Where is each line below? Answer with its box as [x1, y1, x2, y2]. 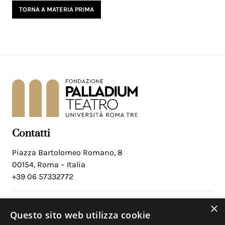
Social [12, 201, 41, 214]
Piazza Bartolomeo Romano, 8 [12, 148, 123, 157]
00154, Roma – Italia [12, 160, 85, 169]
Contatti [12, 127, 50, 140]
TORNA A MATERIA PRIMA [19, 6, 94, 13]
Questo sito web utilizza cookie [10, 209, 151, 221]
